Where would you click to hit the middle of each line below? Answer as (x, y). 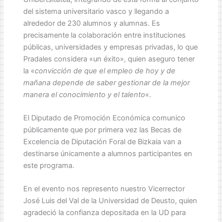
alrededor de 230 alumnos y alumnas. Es (91, 23)
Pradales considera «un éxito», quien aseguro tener (109, 59)
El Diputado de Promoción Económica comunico (104, 118)
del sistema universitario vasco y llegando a (96, 11)
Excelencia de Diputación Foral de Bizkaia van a (102, 142)
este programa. (49, 166)
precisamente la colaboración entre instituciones (104, 35)
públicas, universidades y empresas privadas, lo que (110, 47)
